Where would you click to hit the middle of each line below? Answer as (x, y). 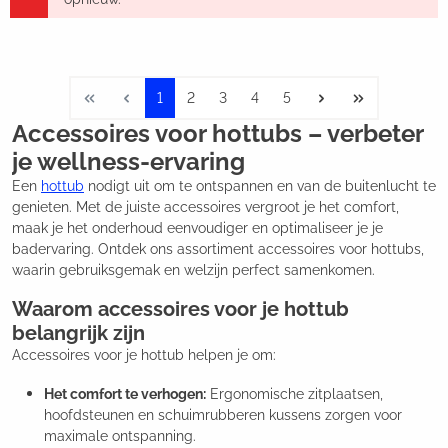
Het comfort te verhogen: (125, 394)
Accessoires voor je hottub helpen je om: (144, 355)
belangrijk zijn (78, 333)
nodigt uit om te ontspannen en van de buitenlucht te (260, 186)
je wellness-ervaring (128, 162)
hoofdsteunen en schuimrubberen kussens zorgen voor (223, 415)
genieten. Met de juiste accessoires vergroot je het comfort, (205, 207)
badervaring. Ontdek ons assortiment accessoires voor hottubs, (218, 249)
